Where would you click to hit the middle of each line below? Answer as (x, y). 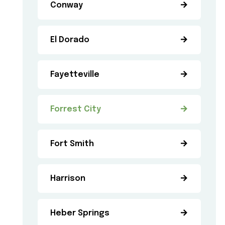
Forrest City (76, 109)
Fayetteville (75, 75)
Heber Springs (80, 213)
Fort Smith (72, 144)
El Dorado (70, 40)
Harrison (68, 179)
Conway (67, 5)
